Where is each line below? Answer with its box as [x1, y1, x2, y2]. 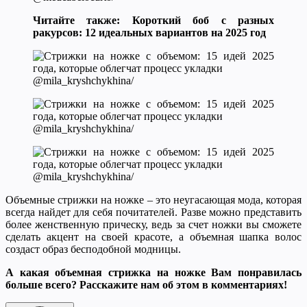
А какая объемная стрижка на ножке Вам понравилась [5, 267, 302, 279]
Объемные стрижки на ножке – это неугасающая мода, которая [5, 194, 302, 206]
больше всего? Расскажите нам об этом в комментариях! [5, 279, 287, 291]
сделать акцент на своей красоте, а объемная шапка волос [5, 231, 302, 243]
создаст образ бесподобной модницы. [5, 243, 181, 256]
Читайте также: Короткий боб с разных [33, 14, 274, 27]
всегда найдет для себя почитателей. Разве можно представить [5, 206, 302, 219]
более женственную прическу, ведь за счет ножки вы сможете [5, 219, 302, 231]
